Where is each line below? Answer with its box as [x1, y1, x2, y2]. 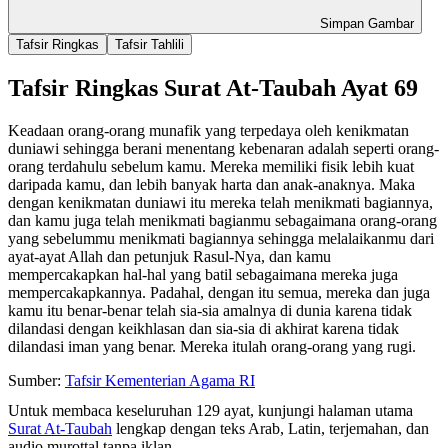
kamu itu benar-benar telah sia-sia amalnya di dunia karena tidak [8, 301, 412, 319]
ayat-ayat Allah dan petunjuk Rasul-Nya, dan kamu [8, 247, 331, 265]
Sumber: [8, 371, 65, 389]
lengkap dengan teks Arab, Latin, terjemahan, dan [112, 419, 429, 437]
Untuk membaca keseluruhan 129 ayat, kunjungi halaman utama [8, 401, 413, 419]
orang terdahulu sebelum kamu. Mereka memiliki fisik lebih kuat [8, 157, 414, 175]
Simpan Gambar [316, 15, 414, 31]
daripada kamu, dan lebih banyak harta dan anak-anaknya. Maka [8, 175, 415, 193]
